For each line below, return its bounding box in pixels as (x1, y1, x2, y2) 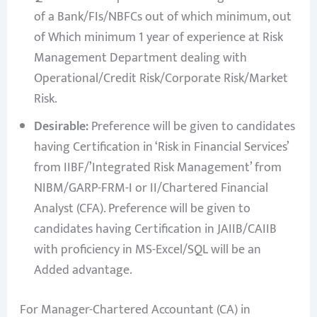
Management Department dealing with (33, 47, 247, 69)
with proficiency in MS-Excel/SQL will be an (33, 239, 261, 261)
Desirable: (33, 116, 88, 138)
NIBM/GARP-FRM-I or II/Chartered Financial (33, 178, 268, 200)
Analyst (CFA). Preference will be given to (33, 198, 250, 220)
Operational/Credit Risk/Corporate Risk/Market (33, 68, 288, 90)
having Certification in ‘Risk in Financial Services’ (33, 137, 289, 158)
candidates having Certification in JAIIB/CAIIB (33, 219, 277, 241)
